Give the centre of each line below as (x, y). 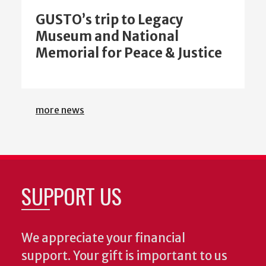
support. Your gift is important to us (124, 253)
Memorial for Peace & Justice (129, 50)
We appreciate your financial (103, 235)
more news (60, 107)
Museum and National (107, 34)
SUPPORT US (72, 193)
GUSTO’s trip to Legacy (110, 17)
